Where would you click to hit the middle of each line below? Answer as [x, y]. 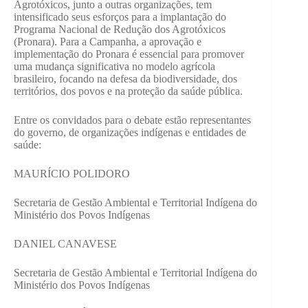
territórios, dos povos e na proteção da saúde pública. [130, 91]
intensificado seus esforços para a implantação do [120, 17]
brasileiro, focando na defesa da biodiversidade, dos [125, 79]
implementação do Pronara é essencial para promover [129, 54]
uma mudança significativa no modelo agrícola [114, 67]
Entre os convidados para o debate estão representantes [132, 120]
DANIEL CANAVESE [65, 244]
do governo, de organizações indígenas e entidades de [130, 133]
